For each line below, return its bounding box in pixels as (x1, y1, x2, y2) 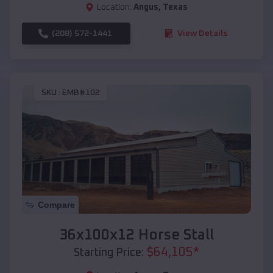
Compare (38, 199, 75, 210)
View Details (177, 29, 227, 38)
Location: (97, 2, 132, 12)
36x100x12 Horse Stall (59, 227, 214, 243)
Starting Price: (74, 247, 144, 258)
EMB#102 (62, 88, 100, 97)
